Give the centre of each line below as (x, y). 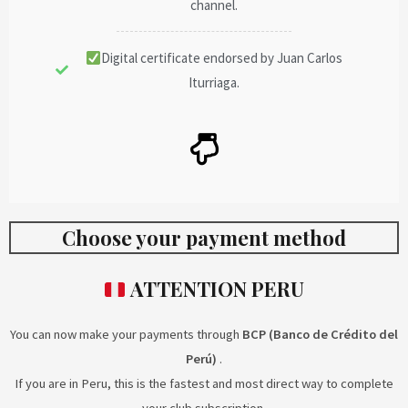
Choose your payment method (204, 238)
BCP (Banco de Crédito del (320, 335)
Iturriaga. (214, 83)
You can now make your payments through (126, 335)
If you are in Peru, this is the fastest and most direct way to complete (204, 384)
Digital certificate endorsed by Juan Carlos (222, 58)
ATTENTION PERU (218, 289)
